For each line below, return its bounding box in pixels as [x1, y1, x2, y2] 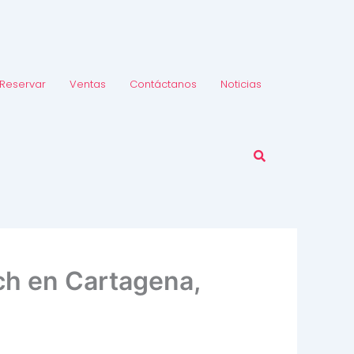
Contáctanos [129, 76, 197, 92]
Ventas [69, 76, 106, 92]
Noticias [220, 76, 262, 92]
